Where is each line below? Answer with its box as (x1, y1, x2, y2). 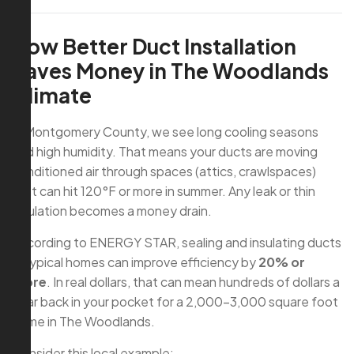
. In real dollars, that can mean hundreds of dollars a (47, 273, 340, 291)
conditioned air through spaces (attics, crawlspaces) (12, 163, 316, 180)
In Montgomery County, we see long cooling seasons (12, 123, 318, 141)
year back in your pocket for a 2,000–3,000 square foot (12, 293, 338, 311)
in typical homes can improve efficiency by (12, 254, 258, 271)
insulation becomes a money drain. (12, 202, 212, 220)
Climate (12, 82, 92, 109)
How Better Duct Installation (12, 33, 296, 60)
